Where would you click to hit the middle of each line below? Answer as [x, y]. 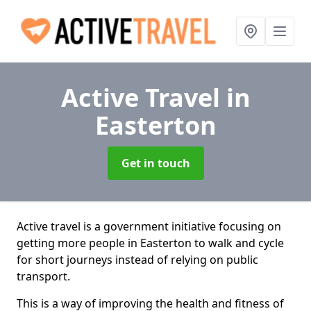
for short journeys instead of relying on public [137, 260]
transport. [43, 276]
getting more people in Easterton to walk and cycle [150, 243]
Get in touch [155, 163]
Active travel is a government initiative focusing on [149, 226]
